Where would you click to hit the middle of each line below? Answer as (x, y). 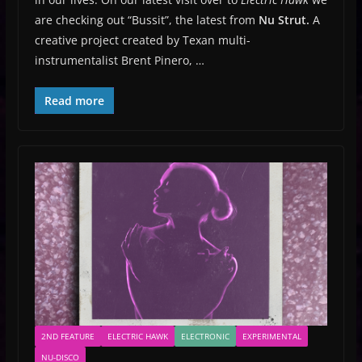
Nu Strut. (285, 20)
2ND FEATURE (67, 336)
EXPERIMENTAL (271, 336)
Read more (74, 101)
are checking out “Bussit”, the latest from (146, 20)
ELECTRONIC (205, 336)
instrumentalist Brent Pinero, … (119, 61)
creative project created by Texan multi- (142, 40)
